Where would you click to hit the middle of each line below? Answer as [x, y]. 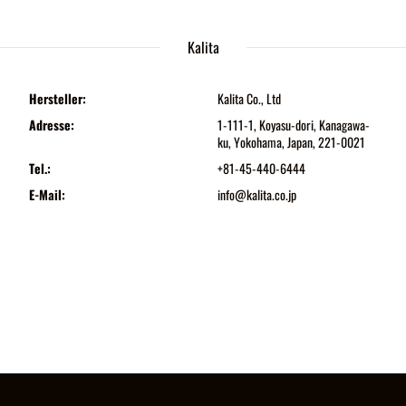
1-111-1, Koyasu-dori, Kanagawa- [293, 124]
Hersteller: [57, 98]
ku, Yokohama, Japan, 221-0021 [291, 141]
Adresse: [51, 124]
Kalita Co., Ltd [249, 98]
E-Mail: [47, 194]
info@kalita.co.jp [256, 194]
